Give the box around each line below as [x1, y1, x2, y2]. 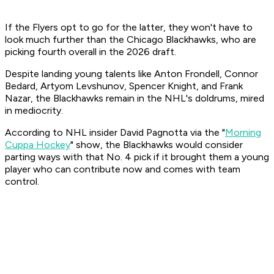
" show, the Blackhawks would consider [70, 139, 243, 151]
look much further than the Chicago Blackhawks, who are [5, 34, 256, 46]
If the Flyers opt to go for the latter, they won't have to [5, 21, 253, 34]
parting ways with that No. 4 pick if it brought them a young [5, 151, 269, 163]
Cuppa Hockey [5, 139, 70, 151]
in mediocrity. [5, 105, 63, 117]
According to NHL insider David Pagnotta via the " [5, 127, 225, 139]
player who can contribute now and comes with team [5, 163, 240, 176]
